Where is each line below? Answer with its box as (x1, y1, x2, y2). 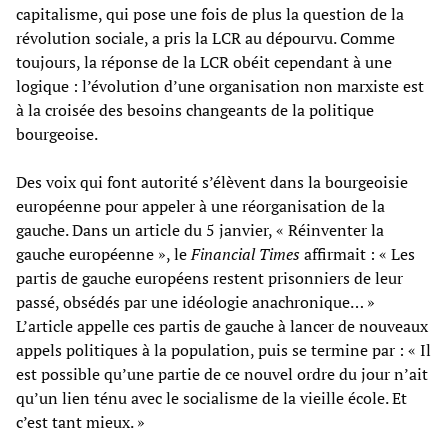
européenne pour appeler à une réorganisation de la (16, 194, 385, 217)
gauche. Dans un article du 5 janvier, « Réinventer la (16, 218, 384, 241)
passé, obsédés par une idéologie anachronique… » (16, 290, 375, 313)
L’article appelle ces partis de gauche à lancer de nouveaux (16, 314, 428, 337)
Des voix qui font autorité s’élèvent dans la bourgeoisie (16, 170, 408, 193)
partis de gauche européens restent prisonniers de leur (16, 266, 403, 289)
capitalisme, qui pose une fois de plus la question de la (16, 2, 404, 25)
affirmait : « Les (300, 242, 415, 265)
